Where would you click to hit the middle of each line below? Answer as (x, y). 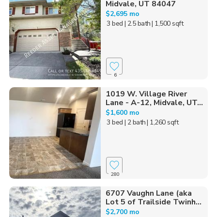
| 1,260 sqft (163, 123)
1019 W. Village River (146, 94)
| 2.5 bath (137, 23)
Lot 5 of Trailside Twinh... (153, 202)
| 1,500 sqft (168, 23)
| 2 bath (135, 123)
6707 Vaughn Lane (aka (148, 193)
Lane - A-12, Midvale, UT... (154, 103)
